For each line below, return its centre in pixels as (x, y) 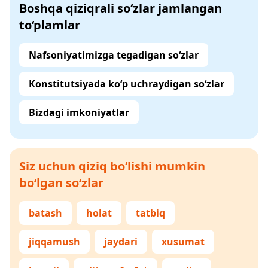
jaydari (121, 242)
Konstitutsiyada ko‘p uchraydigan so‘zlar (127, 84)
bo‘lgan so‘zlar (61, 183)
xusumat (183, 242)
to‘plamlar (50, 25)
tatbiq (150, 213)
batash (45, 213)
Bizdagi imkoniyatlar (79, 112)
